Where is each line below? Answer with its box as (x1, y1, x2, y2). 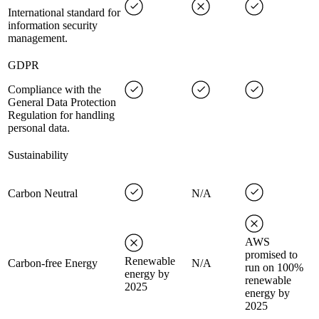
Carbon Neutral (8, 187, 78, 199)
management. (8, 32, 68, 44)
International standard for (8, 6, 120, 19)
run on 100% (245, 261, 303, 273)
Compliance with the (8, 83, 101, 95)
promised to (245, 249, 298, 261)
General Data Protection (8, 96, 116, 108)
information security (8, 19, 98, 31)
